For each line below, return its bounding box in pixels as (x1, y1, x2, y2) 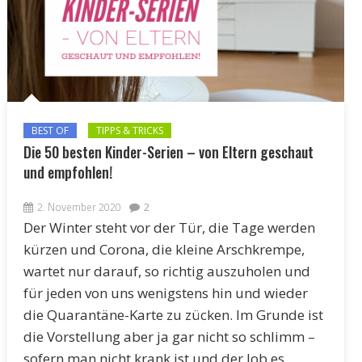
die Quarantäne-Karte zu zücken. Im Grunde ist (23, 305, 323, 324)
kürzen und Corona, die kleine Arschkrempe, (23, 239, 305, 259)
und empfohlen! (23, 161, 112, 183)
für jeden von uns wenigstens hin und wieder (23, 283, 308, 302)
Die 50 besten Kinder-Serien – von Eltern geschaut (23, 141, 314, 162)
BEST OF (31, 123, 69, 137)
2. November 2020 (36, 198, 121, 215)
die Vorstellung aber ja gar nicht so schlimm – (23, 326, 315, 346)
